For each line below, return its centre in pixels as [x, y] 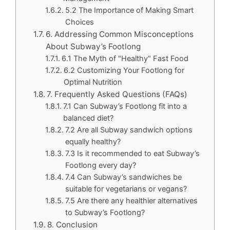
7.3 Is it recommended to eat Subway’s [133, 154]
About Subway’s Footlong [93, 46]
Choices [80, 22]
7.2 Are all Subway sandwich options [129, 130]
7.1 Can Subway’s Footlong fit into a [125, 106]
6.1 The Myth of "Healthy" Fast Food [125, 59]
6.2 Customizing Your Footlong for [124, 70]
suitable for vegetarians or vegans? [126, 189]
